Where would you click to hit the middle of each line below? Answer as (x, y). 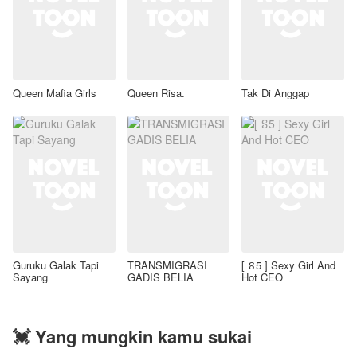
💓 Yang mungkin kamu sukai (132, 336)
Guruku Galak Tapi (56, 265)
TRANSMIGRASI (167, 265)
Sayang (30, 277)
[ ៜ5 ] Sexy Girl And (289, 265)
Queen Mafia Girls (55, 93)
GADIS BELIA (160, 277)
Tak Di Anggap (276, 93)
